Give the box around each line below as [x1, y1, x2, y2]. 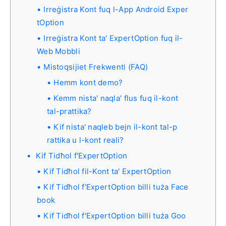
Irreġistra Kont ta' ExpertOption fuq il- [43, 33, 183, 43]
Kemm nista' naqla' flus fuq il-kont [53, 93, 179, 103]
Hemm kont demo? [53, 77, 123, 87]
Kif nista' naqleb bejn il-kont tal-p [53, 122, 178, 132]
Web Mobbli [37, 46, 80, 56]
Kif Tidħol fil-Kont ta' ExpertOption [43, 166, 172, 176]
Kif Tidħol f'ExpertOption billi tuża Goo [43, 210, 186, 220]
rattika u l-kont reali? [47, 135, 124, 145]
